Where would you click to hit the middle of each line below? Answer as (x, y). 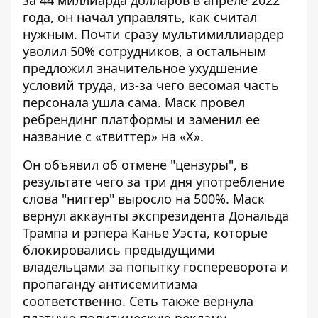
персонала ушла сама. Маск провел (134, 102)
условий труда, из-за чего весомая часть (151, 85)
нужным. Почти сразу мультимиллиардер (153, 34)
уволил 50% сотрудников (101, 51)
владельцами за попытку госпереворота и (156, 267)
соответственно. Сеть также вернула (138, 301)
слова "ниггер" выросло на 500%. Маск (144, 199)
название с (57, 136)
